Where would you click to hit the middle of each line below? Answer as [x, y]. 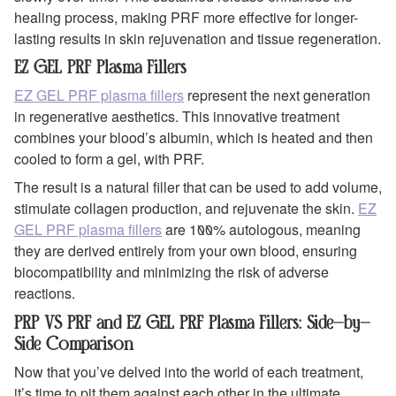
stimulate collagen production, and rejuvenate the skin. [186, 209]
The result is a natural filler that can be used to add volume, [198, 187]
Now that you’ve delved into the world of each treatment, [189, 372]
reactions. [45, 293]
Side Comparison [76, 343]
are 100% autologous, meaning [261, 230]
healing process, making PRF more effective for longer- [186, 17]
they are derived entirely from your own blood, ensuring [186, 251]
